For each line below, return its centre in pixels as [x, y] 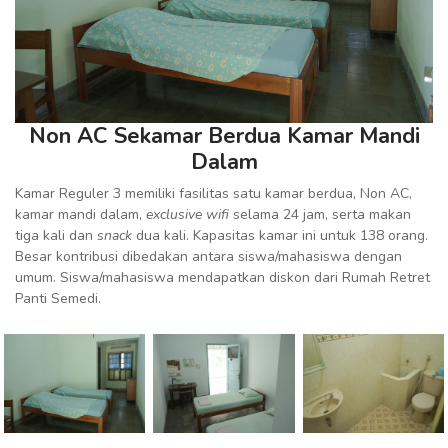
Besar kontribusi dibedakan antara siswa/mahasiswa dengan [208, 256]
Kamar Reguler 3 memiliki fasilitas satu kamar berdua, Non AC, [213, 193]
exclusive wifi [189, 214]
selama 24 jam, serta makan [322, 214]
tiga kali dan [56, 235]
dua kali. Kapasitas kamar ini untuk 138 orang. [282, 235]
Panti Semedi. [58, 298]
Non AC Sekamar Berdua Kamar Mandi [224, 135]
